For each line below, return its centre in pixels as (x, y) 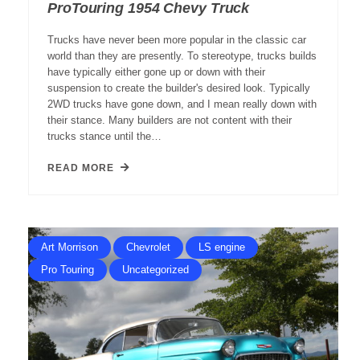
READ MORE (81, 168)
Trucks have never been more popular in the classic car (177, 40)
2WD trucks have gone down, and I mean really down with (182, 104)
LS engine (222, 247)
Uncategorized (155, 270)
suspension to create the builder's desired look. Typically (179, 88)
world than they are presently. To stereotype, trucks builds (182, 56)
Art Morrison (70, 247)
